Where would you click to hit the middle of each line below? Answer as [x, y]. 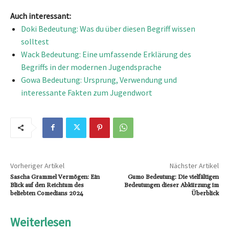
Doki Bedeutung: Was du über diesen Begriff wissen [108, 28]
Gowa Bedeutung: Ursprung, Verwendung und [99, 79]
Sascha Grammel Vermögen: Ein [55, 177]
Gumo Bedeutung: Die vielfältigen [173, 177]
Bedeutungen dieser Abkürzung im [171, 185]
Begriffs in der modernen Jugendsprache [91, 67]
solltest [35, 41]
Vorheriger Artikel [37, 165]
